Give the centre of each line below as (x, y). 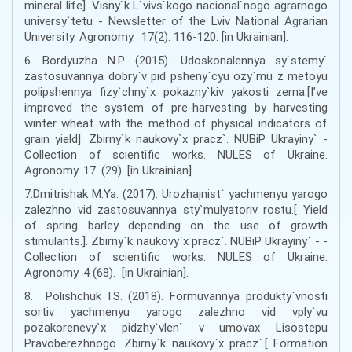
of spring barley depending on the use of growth (176, 225)
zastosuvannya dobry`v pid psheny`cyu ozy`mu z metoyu (176, 76)
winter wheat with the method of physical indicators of (176, 123)
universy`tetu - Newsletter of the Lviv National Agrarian (176, 21)
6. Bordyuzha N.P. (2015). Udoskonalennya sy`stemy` (176, 60)
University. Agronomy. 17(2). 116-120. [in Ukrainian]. (156, 37)
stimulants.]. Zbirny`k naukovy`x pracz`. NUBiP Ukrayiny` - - (176, 241)
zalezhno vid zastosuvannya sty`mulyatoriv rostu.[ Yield (176, 210)
